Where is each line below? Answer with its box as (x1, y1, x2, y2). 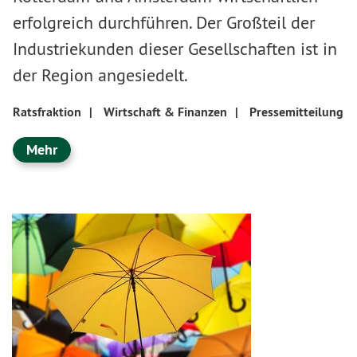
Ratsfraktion (13, 103, 81, 120)
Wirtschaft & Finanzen (104, 103, 227, 120)
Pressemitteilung (249, 103, 343, 120)
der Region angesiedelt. (13, 63, 188, 86)
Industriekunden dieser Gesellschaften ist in (13, 37, 337, 60)
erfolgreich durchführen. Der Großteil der (13, 10, 315, 33)
